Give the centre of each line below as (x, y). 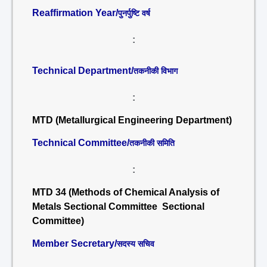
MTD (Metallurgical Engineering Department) (132, 120)
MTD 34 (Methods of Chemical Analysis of (126, 192)
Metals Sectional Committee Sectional (118, 207)
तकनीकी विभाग (156, 71)
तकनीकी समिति (152, 143)
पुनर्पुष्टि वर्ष (134, 13)
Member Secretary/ (74, 243)
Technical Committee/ (81, 143)
